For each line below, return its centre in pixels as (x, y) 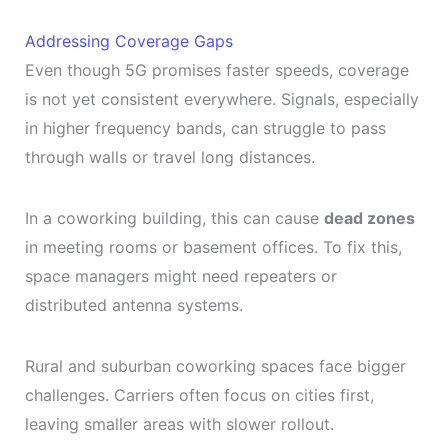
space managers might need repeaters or (180, 275)
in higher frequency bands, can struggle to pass (205, 127)
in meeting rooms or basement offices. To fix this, (213, 246)
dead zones (369, 217)
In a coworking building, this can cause (174, 217)
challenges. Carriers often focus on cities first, (199, 394)
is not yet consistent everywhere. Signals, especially (221, 98)
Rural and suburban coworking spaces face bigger (215, 365)
